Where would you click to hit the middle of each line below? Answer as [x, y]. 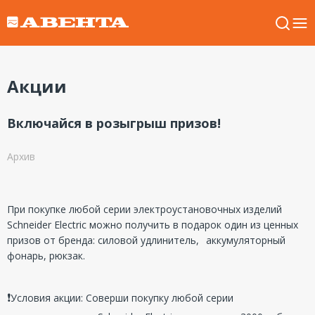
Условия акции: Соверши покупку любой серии [122, 298]
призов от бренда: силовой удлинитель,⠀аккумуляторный [146, 240]
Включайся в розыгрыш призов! [114, 123]
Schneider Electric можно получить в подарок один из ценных [153, 225]
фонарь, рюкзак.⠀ [50, 256]
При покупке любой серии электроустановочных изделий [144, 209]
